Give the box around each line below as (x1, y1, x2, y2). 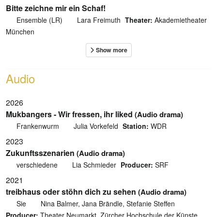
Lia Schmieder (72, 159, 116, 170)
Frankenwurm (14, 121, 61, 131)
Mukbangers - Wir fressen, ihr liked (6, 108, 133, 120)
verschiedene (14, 159, 60, 170)
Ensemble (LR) (14, 15, 64, 25)
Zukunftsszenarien (6, 147, 75, 158)
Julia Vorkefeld (74, 121, 118, 131)
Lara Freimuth (77, 15, 121, 25)
